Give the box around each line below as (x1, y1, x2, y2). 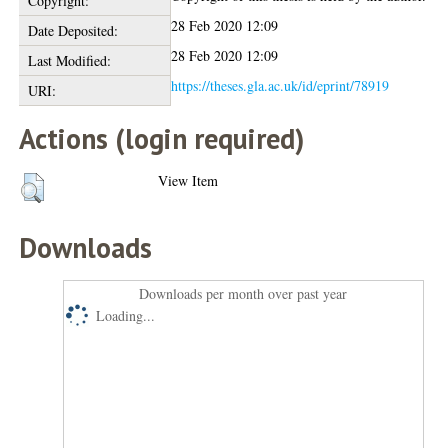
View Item (158, 171, 219, 190)
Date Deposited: (27, 21, 118, 40)
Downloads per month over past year (139, 284, 348, 303)
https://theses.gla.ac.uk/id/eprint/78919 (171, 76, 390, 95)
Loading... (96, 306, 156, 325)
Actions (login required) (19, 120, 305, 157)
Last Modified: (27, 51, 111, 70)
